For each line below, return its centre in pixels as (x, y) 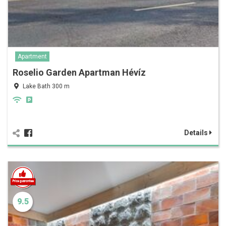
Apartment (32, 57)
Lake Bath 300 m (46, 87)
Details (197, 133)
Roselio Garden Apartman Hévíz (79, 73)
